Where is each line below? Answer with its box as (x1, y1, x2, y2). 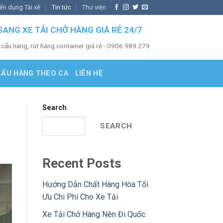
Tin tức (51, 3, 71, 11)
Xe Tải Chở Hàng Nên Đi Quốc (42, 209, 145, 219)
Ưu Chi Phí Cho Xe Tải (42, 192, 118, 202)
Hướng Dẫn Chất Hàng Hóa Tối (42, 180, 148, 190)
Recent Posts (42, 156, 121, 171)
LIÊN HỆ (75, 69, 103, 78)
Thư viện (82, 3, 107, 11)
